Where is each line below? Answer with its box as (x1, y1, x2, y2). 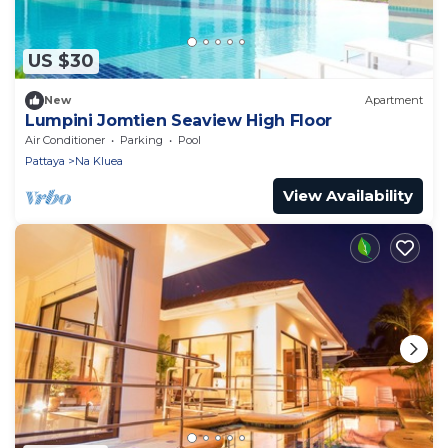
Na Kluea (75, 153, 123, 168)
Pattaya (25, 153, 65, 168)
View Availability (283, 185, 413, 205)
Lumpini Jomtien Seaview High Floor (25, 110, 333, 130)
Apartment (365, 93, 423, 108)
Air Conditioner (25, 132, 105, 147)
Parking (120, 132, 163, 147)
